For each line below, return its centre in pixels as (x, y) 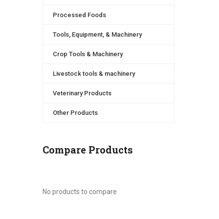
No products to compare (80, 192)
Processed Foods (79, 15)
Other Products (75, 113)
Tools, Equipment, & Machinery (97, 34)
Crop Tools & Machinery (88, 54)
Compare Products (88, 150)
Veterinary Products (82, 93)
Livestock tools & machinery (94, 74)
